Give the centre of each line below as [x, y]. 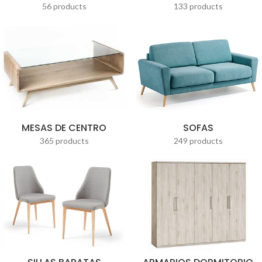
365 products [64, 140]
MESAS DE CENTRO [64, 127]
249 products [198, 140]
